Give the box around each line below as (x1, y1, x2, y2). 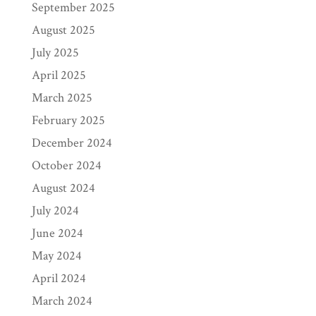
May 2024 (31, 247, 82, 264)
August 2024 (31, 179, 95, 196)
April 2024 (31, 269, 86, 286)
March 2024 (31, 292, 92, 309)
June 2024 (31, 224, 83, 241)
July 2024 (31, 202, 79, 219)
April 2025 (31, 66, 86, 83)
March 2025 (31, 89, 92, 106)
